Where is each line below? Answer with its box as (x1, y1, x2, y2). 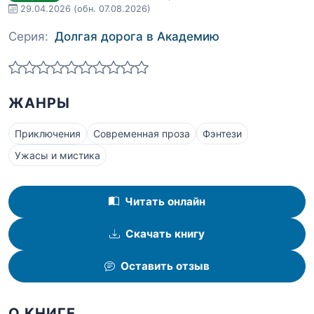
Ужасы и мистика (15, 149, 100, 162)
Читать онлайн (125, 195, 205, 209)
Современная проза (93, 128, 190, 140)
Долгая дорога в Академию (55, 29, 219, 43)
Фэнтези (203, 128, 242, 140)
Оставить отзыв (121, 259, 210, 273)
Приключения (15, 128, 81, 140)
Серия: (8, 29, 48, 43)
